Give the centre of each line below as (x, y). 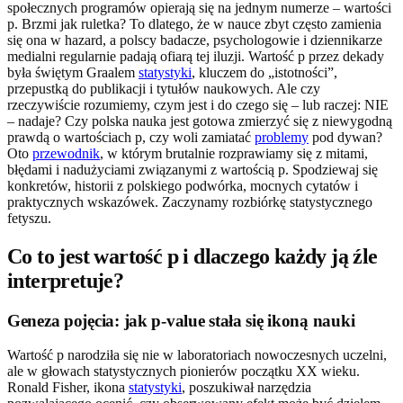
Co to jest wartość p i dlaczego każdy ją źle (193, 256)
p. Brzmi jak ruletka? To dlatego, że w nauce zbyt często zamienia (194, 23)
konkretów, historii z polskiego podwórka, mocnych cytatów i (183, 185)
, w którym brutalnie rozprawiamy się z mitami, (234, 153)
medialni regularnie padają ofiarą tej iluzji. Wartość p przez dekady (196, 56)
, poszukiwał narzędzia (246, 388)
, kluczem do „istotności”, (264, 72)
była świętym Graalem (73, 72)
